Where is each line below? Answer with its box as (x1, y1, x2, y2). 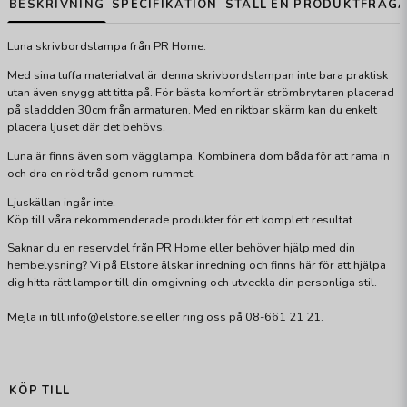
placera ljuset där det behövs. (7, 119, 165, 136)
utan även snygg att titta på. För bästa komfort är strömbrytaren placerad (7, 84, 394, 102)
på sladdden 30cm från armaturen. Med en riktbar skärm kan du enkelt (7, 102, 377, 119)
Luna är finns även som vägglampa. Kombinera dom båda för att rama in (7, 147, 390, 164)
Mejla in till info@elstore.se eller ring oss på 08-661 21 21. (7, 309, 323, 326)
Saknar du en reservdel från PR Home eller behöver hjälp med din (7, 240, 355, 257)
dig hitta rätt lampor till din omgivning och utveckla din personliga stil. (7, 274, 377, 292)
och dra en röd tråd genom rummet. (7, 164, 195, 182)
